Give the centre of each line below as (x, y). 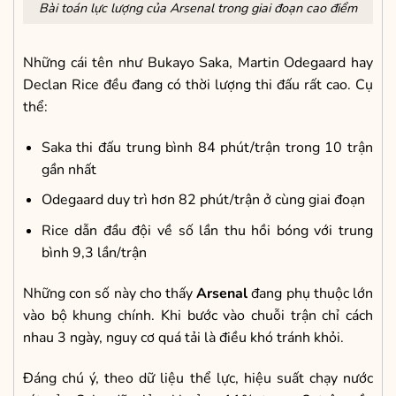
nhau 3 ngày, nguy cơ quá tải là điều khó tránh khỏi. (183, 337)
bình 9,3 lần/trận (94, 253)
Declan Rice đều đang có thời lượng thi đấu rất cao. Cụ (198, 85)
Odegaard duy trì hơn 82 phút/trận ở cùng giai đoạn (203, 200)
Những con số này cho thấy (110, 293)
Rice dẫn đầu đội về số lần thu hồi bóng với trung (207, 231)
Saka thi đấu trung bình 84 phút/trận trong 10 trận (207, 147)
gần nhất (69, 169)
